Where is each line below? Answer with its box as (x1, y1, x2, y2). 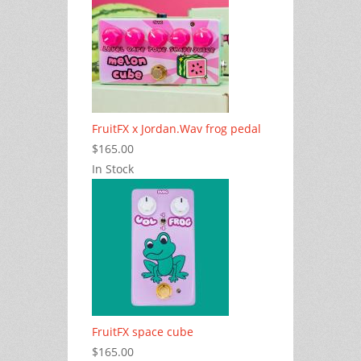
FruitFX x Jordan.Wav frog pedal (92, 120, 261, 136)
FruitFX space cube (92, 323, 193, 339)
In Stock (92, 160, 134, 176)
